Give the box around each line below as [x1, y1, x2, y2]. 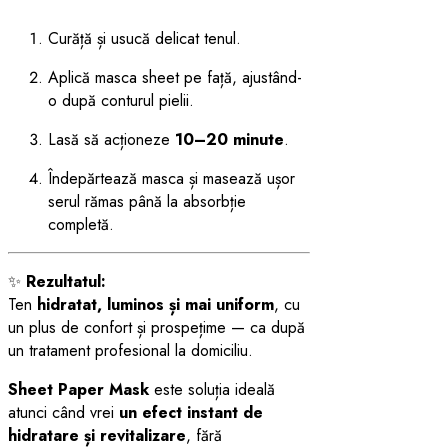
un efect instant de [119, 401, 263, 425]
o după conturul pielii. [48, 89, 194, 113]
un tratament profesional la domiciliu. [8, 339, 253, 363]
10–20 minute [175, 128, 284, 152]
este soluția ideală [149, 378, 275, 402]
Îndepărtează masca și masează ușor [48, 167, 295, 191]
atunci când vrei [8, 401, 119, 425]
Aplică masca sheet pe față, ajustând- [48, 66, 302, 90]
